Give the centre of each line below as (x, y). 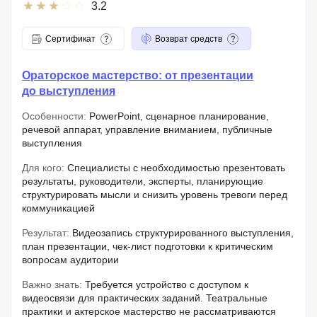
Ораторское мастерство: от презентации (138, 75)
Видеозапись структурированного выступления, (181, 233)
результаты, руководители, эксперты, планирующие (143, 181)
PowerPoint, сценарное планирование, (178, 116)
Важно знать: (52, 284)
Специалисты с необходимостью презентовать (175, 168)
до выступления (69, 91)
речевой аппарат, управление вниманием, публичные (147, 129)
